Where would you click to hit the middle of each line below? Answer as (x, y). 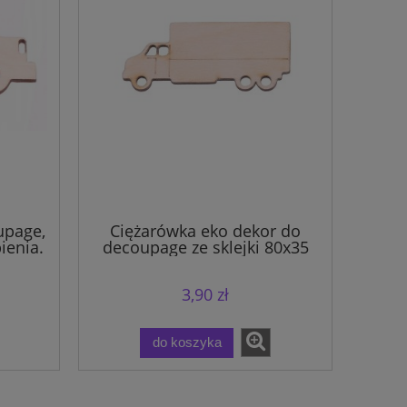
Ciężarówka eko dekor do (205, 230)
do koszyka (187, 342)
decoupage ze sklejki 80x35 (205, 247)
